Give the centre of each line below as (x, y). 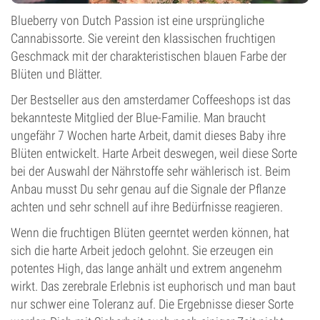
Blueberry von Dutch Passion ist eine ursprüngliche (137, 20)
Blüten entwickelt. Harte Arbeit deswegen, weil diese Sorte (154, 153)
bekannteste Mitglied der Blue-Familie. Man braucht (138, 117)
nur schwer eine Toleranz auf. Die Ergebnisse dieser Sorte (152, 304)
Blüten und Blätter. (56, 74)
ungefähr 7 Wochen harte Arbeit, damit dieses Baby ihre (148, 135)
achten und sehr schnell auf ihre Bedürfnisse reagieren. (147, 207)
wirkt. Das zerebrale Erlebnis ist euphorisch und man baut (153, 286)
